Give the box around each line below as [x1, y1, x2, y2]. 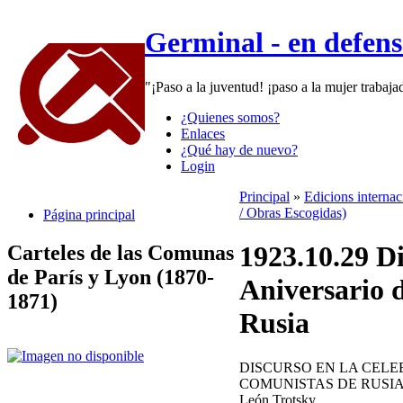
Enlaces [181, 125, 225, 141]
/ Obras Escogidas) [239, 205, 346, 220]
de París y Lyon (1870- [7, 264, 214, 289]
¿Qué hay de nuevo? [181, 141, 298, 157]
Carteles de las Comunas [7, 240, 234, 264]
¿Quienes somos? [181, 109, 280, 125]
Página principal [43, 206, 135, 222]
